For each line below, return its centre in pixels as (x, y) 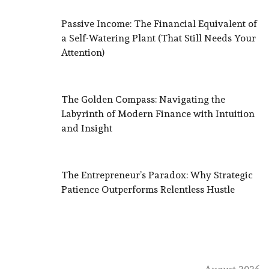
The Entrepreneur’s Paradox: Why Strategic (157, 175)
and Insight (87, 128)
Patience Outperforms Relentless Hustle (148, 189)
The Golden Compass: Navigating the (143, 99)
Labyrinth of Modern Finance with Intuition (158, 113)
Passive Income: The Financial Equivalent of (159, 23)
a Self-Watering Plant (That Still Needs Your (159, 38)
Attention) (83, 52)
